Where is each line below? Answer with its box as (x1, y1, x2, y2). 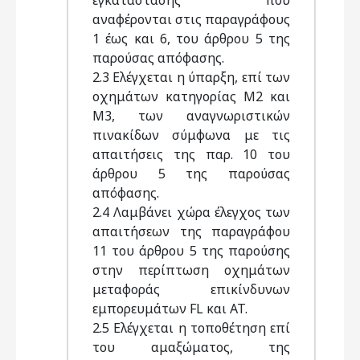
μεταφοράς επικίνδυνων (92, 280, 290, 298)
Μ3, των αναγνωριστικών (92, 107, 290, 125)
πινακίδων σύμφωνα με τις (92, 126, 290, 144)
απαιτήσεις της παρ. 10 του (92, 145, 290, 163)
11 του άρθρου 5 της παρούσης (92, 242, 290, 260)
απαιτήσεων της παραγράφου (92, 223, 290, 240)
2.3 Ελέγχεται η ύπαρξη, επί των (92, 68, 290, 86)
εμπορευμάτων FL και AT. (92, 300, 251, 317)
